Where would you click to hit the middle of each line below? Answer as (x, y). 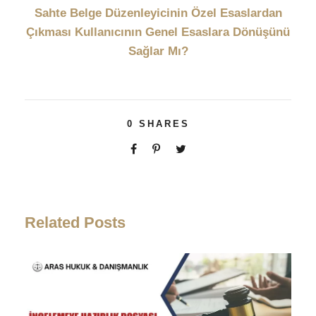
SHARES (164, 123)
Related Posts (75, 222)
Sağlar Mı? (158, 51)
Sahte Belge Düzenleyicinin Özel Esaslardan (158, 13)
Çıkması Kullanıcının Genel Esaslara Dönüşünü (158, 32)
